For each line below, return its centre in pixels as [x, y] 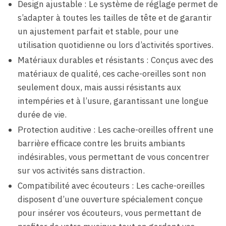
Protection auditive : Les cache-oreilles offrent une [116, 129]
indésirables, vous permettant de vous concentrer [114, 157]
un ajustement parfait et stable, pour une [98, 31]
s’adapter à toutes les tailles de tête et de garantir [115, 17]
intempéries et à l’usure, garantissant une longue [113, 101]
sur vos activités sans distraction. [81, 170]
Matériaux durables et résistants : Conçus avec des [116, 60]
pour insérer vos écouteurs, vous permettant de [109, 213]
